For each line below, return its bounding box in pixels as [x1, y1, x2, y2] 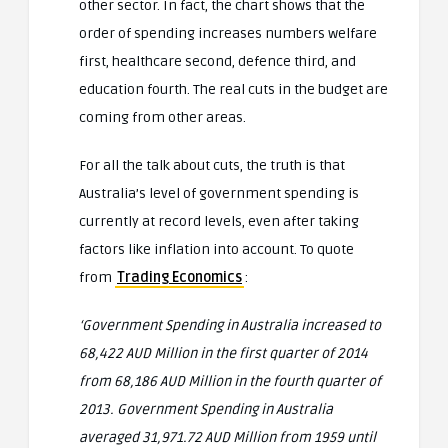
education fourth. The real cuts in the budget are [79, 80, 388, 98]
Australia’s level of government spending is [79, 184, 359, 202]
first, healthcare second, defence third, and [79, 52, 356, 70]
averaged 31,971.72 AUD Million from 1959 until [79, 428, 376, 446]
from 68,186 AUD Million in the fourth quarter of [79, 372, 381, 390]
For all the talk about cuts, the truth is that [79, 156, 345, 174]
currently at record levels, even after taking [79, 212, 359, 230]
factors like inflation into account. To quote [79, 240, 354, 258]
